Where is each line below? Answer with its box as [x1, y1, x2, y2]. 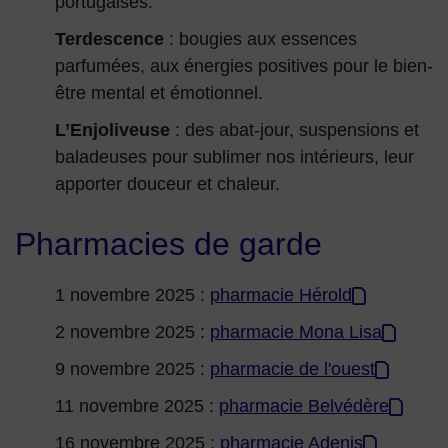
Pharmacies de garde [15, 226, 322, 263]
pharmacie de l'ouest [210, 359, 375, 380]
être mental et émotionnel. [55, 83, 263, 104]
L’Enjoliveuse [55, 120, 175, 141]
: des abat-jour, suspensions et [175, 120, 419, 141]
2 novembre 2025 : [55, 322, 210, 343]
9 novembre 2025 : [55, 359, 210, 380]
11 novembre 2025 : [55, 396, 219, 417]
